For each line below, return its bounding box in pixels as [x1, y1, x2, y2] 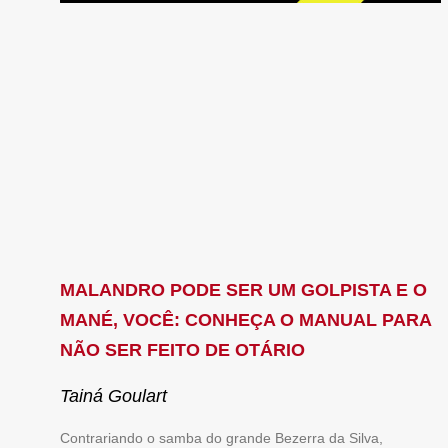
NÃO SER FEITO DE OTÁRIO [60, 339, 305, 360]
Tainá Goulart [60, 385, 167, 406]
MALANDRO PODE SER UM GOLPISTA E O [60, 279, 427, 300]
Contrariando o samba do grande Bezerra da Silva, [60, 429, 383, 446]
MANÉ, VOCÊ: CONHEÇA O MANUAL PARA [60, 309, 431, 330]
